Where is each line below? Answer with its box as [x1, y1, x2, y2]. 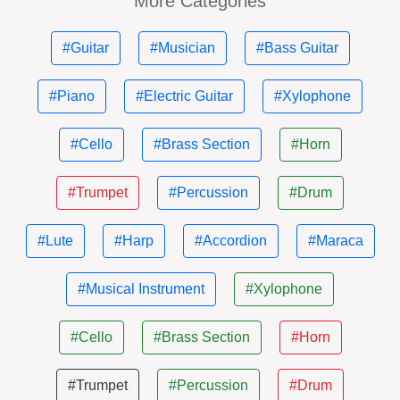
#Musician [149, 40, 215, 55]
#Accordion [194, 233, 267, 248]
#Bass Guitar [255, 40, 338, 55]
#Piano [49, 88, 95, 104]
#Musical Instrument [78, 281, 204, 296]
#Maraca [307, 233, 363, 248]
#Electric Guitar [136, 88, 233, 104]
